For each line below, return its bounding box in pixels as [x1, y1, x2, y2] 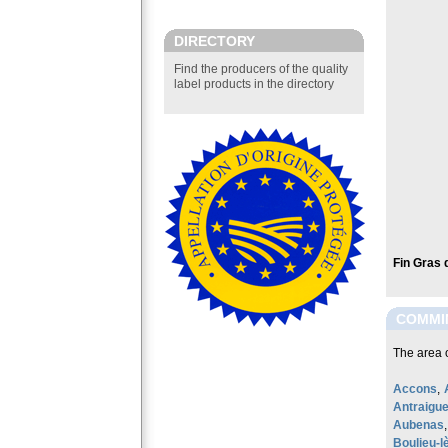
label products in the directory [174, 77, 334, 91]
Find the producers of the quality [174, 62, 348, 76]
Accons [393, 382, 437, 396]
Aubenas [393, 418, 444, 432]
